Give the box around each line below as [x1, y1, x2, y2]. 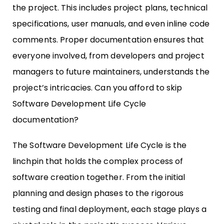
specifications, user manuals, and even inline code [12, 18, 210, 30]
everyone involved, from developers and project [12, 50, 204, 62]
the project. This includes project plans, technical [12, 2, 208, 14]
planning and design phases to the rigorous [12, 187, 184, 199]
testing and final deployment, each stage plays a [12, 203, 206, 215]
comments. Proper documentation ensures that [12, 34, 204, 46]
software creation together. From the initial [12, 171, 185, 183]
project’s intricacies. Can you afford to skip [12, 82, 182, 94]
